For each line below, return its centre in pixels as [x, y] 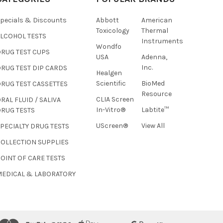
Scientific [111, 84]
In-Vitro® [111, 110]
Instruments [162, 41]
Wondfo [109, 47]
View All [153, 126]
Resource [156, 94]
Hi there [84, 80]
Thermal [155, 31]
